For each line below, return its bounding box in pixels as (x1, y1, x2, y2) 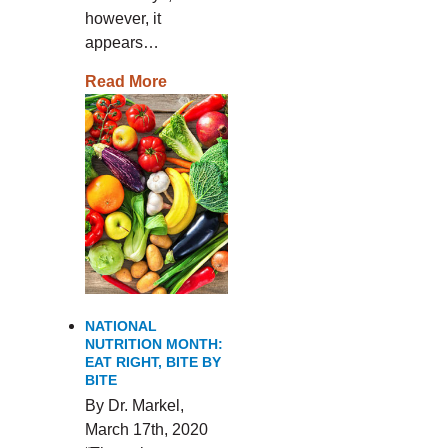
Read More (84, 73, 167, 90)
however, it (84, 10, 161, 27)
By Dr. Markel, (84, 397, 184, 414)
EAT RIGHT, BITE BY (84, 354, 221, 370)
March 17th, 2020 (84, 421, 208, 438)
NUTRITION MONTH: (84, 336, 223, 352)
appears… (84, 34, 159, 51)
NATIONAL (84, 318, 157, 334)
